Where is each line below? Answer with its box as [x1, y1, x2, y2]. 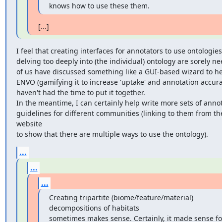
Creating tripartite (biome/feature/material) [49, 193, 193, 202]
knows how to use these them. [49, 1, 150, 10]
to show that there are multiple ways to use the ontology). [16, 129, 208, 139]
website [16, 119, 42, 128]
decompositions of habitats [49, 203, 139, 213]
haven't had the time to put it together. [16, 88, 147, 97]
